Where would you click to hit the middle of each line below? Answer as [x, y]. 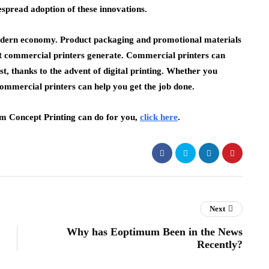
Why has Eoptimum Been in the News [155, 232]
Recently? [220, 244]
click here [159, 117]
